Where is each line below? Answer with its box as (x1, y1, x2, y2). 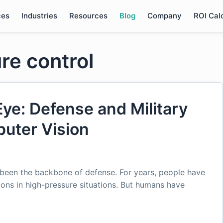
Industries (21, 11, 57, 20)
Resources (69, 11, 108, 20)
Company (147, 11, 182, 20)
